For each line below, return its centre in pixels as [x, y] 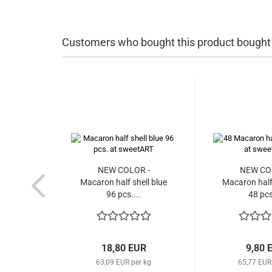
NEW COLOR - [124, 170]
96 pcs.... [124, 194]
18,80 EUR [124, 248]
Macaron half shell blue [124, 182]
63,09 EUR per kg [124, 262]
